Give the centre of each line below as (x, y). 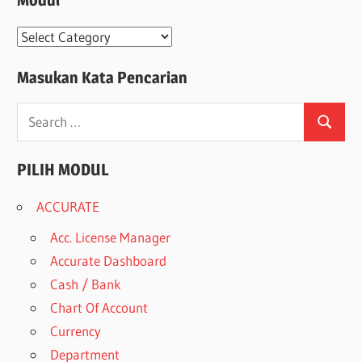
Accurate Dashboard (109, 260)
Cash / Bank (86, 284)
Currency (76, 330)
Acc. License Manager (111, 237)
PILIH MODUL (63, 170)
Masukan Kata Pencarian (103, 77)
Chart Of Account (99, 307)
